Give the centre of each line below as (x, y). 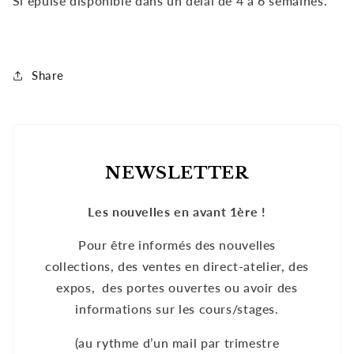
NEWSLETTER (177, 173)
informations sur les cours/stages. (177, 309)
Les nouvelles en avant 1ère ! (177, 211)
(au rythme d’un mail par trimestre (177, 343)
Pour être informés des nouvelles (177, 245)
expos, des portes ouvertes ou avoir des (177, 288)
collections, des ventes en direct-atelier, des (177, 266)
